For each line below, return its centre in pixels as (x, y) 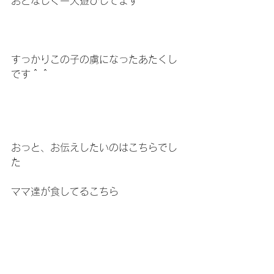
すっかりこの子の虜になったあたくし (94, 59)
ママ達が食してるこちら (65, 191)
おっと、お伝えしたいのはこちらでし (94, 147)
